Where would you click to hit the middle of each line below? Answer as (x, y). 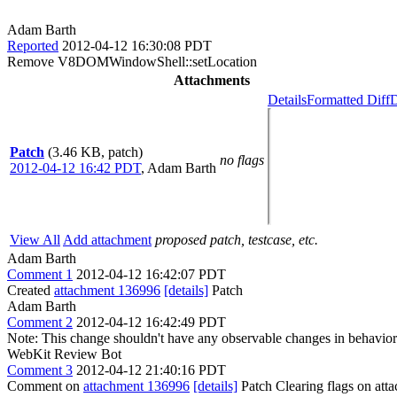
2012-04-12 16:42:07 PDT (151, 274)
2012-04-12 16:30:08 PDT (137, 45)
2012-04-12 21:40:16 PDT (151, 370)
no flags (242, 160)
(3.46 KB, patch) (95, 152)
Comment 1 (40, 274)
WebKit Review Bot (64, 354)
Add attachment (107, 239)
